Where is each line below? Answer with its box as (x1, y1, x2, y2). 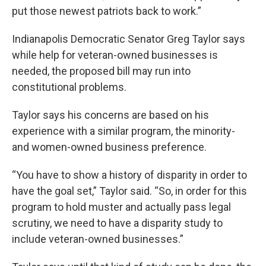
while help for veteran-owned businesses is (12, 49, 218, 61)
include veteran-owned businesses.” (12, 233, 183, 245)
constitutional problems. (12, 81, 129, 93)
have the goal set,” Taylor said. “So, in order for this (12, 185, 247, 197)
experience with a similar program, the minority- (12, 125, 235, 137)
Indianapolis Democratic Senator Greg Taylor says (12, 33, 245, 45)
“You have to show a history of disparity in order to (12, 169, 247, 181)
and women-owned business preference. (12, 141, 207, 153)
